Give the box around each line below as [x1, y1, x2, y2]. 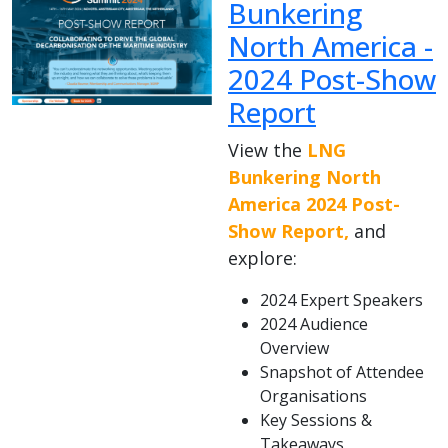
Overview [260, 337, 329, 360]
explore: [228, 246, 297, 271]
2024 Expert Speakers [260, 289, 423, 312]
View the [228, 138, 307, 163]
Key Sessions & [260, 409, 372, 432]
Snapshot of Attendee [260, 361, 424, 384]
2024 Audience [260, 313, 368, 336]
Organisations [260, 385, 367, 408]
